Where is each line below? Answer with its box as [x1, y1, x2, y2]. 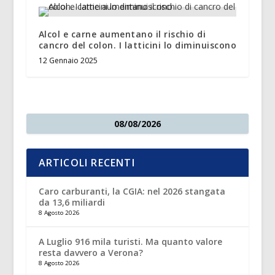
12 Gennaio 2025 [38, 55, 98, 66]
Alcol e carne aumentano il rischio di [38, 28, 206, 40]
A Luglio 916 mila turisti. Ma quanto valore [38, 235, 222, 247]
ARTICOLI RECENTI [38, 155, 135, 169]
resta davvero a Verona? [38, 246, 143, 258]
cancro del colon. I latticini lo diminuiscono [38, 39, 237, 51]
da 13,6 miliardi [38, 196, 105, 208]
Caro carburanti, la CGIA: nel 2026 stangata [38, 185, 225, 197]
